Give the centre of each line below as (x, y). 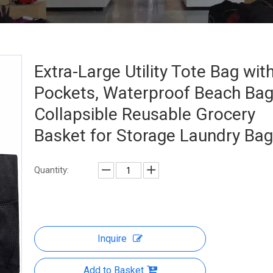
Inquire (112, 239)
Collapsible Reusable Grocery (145, 114)
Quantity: (51, 170)
